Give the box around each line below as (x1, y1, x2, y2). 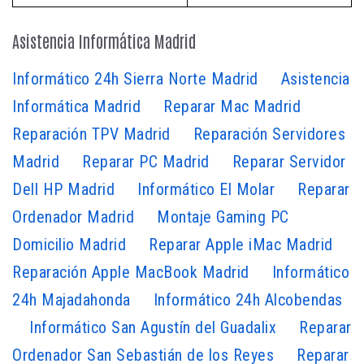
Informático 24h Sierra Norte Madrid (12, 68, 258, 89)
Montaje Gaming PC (157, 206, 289, 227)
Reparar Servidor (232, 151, 346, 171)
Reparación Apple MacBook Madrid (12, 262, 249, 282)
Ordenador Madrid (12, 206, 134, 227)
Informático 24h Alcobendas (153, 289, 343, 310)
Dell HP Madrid (12, 179, 115, 199)
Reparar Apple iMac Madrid (149, 234, 333, 254)
